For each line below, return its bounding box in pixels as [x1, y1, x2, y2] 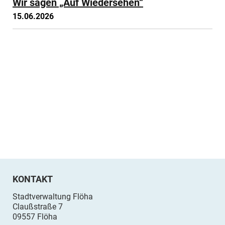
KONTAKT [13, 174, 53, 184]
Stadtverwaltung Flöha [13, 192, 93, 201]
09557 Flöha [13, 212, 57, 221]
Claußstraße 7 [13, 202, 63, 211]
